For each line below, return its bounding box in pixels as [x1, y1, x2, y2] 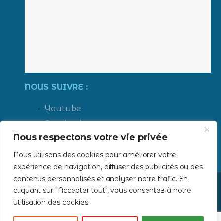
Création [10, 206, 44, 215]
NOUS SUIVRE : [25, 82, 88, 92]
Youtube [44, 104, 81, 113]
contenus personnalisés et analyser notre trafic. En [13, 174, 188, 183]
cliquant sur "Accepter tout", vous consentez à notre [13, 186, 191, 195]
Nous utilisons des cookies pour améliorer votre [13, 150, 176, 159]
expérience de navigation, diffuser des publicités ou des [13, 162, 203, 171]
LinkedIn [44, 134, 80, 144]
